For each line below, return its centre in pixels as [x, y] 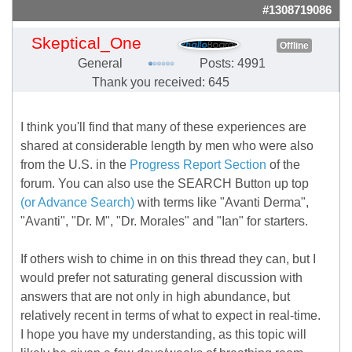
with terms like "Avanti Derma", [222, 203]
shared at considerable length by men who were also [167, 146]
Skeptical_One [86, 44]
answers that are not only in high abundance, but [155, 297]
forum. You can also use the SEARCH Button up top [165, 184]
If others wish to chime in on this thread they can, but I [168, 259]
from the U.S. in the [75, 165]
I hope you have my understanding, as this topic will [163, 335]
